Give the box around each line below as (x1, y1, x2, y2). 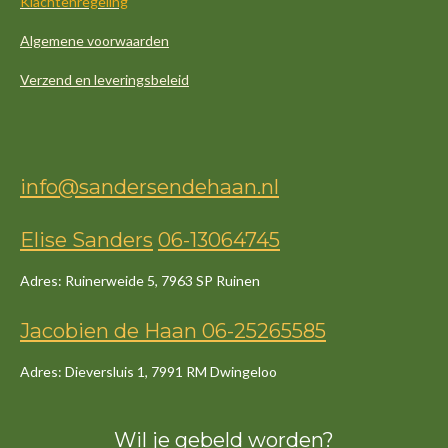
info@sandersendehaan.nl (20, 174, 279, 200)
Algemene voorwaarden (20, 32, 169, 50)
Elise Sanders (20, 226, 153, 252)
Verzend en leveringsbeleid (20, 71, 189, 89)
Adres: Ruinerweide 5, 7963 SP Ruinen (20, 271, 263, 289)
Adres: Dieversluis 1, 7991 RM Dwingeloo (20, 363, 277, 381)
